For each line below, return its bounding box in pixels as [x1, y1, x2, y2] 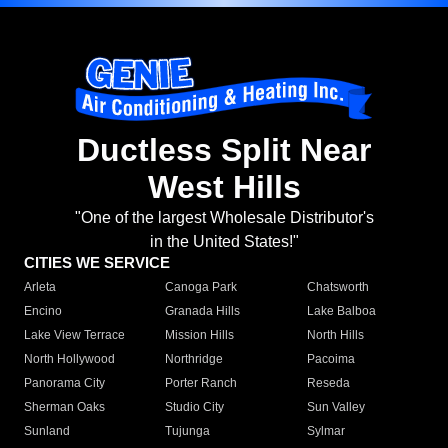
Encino [24, 304, 62, 319]
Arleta [24, 280, 56, 295]
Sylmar [306, 424, 345, 439]
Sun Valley [306, 400, 365, 415]
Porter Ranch [165, 376, 238, 391]
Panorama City [24, 376, 105, 391]
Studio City [165, 400, 225, 415]
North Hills [306, 328, 364, 343]
